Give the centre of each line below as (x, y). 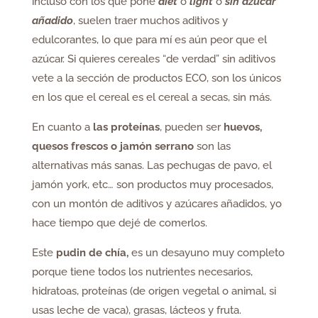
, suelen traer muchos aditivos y (150, 21)
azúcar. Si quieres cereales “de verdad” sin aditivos (153, 59)
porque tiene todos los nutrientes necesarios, (142, 272)
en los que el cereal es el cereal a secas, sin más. (152, 98)
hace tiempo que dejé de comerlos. (119, 223)
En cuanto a (61, 127)
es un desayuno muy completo (206, 253)
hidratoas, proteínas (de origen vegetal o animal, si (154, 291)
